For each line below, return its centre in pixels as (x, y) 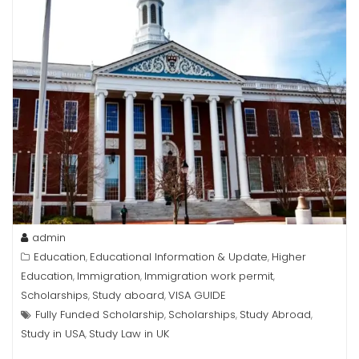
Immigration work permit (209, 276)
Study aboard (128, 295)
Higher (289, 257)
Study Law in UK (129, 334)
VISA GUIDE (197, 295)
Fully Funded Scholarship (100, 315)
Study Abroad (275, 315)
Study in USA (53, 334)
